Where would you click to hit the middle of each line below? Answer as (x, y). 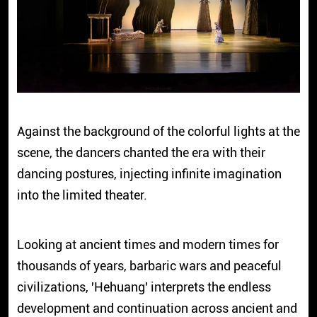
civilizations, (54, 287)
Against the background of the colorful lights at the (158, 131)
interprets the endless (209, 287)
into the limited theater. (83, 195)
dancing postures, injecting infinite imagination (149, 173)
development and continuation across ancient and (157, 308)
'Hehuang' (119, 287)
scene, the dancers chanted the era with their (141, 152)
